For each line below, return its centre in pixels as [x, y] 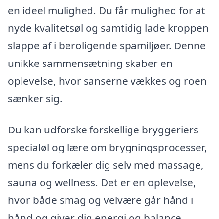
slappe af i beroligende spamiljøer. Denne [107, 46]
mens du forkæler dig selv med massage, [106, 165]
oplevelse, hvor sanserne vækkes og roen [107, 81]
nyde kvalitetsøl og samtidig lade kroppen [108, 28]
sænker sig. [35, 99]
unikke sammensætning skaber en [90, 63]
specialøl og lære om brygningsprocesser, [108, 147]
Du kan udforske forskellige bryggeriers [103, 130]
